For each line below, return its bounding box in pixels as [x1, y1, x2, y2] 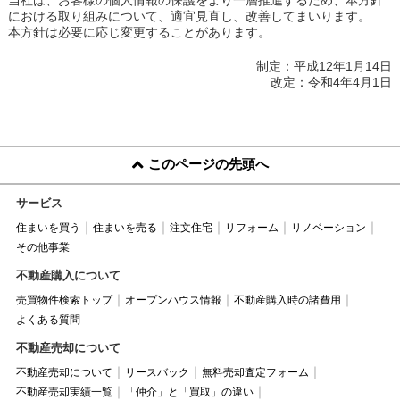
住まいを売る [92, 221, 157, 234]
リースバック [124, 365, 189, 379]
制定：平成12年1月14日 [256, 58, 393, 73]
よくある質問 [15, 312, 80, 326]
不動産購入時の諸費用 [233, 293, 341, 306]
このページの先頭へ [147, 155, 269, 171]
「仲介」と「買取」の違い [124, 385, 254, 398]
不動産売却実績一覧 [15, 385, 112, 398]
